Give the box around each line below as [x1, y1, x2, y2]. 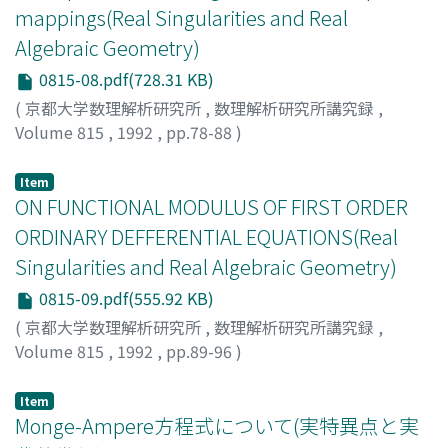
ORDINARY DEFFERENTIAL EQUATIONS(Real [15, 221, 398, 251]
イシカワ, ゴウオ [218, 143, 339, 168]
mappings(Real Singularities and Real [15, 3, 348, 33]
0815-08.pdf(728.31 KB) [35, 67, 214, 92]
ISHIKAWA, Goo [15, 143, 129, 168]
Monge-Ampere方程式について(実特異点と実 [15, 410, 419, 440]
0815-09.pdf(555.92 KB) [35, 285, 214, 310]
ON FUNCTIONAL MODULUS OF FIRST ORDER [15, 191, 408, 221]
